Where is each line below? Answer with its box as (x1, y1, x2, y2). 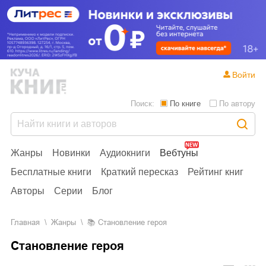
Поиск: (131, 99, 154, 108)
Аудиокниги (100, 147, 150, 158)
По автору (219, 99, 255, 108)
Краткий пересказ (101, 166, 178, 177)
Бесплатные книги (11, 166, 91, 177)
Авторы (11, 185, 45, 196)
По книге (170, 99, 201, 108)
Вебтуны (160, 147, 198, 158)
